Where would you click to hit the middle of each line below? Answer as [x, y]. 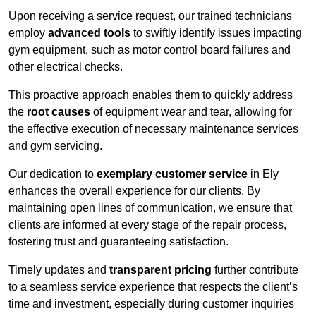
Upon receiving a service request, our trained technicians [150, 16]
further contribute [255, 270]
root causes [59, 112]
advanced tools [89, 33]
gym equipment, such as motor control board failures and [150, 50]
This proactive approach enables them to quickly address [151, 95]
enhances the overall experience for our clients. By [134, 191]
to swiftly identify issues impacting [216, 33]
